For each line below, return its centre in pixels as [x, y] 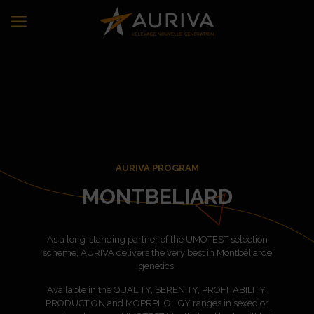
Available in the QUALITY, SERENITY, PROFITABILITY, [157, 290]
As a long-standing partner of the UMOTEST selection [157, 239]
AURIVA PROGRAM [157, 168]
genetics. [157, 266]
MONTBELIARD [157, 197]
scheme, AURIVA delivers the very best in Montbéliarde [157, 253]
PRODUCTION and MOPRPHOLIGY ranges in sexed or [157, 303]
